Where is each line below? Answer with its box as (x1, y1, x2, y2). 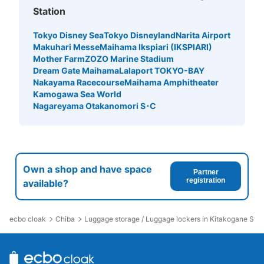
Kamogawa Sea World (33, 88, 121, 99)
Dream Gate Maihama (33, 65, 119, 75)
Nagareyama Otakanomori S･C (33, 100, 156, 111)
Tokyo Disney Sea (33, 29, 104, 40)
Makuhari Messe (33, 41, 100, 52)
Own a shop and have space (23, 163, 152, 176)
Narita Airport (176, 29, 230, 40)
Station (33, 5, 65, 17)
